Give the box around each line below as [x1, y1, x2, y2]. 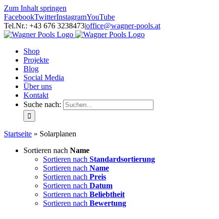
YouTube [87, 13, 115, 21]
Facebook [4, 13, 34, 21]
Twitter [34, 13, 56, 21]
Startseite [4, 130, 32, 138]
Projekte [23, 56, 49, 64]
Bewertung [89, 199, 126, 207]
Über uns [23, 82, 52, 90]
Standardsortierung [89, 155, 155, 163]
